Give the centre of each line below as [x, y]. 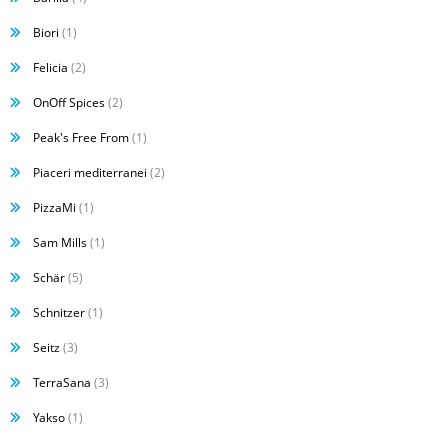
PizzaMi [54, 207]
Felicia [50, 67]
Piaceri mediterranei [90, 172]
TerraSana [62, 382]
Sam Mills [60, 242]
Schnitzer [59, 312]
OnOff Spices [69, 102]
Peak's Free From [81, 137]
